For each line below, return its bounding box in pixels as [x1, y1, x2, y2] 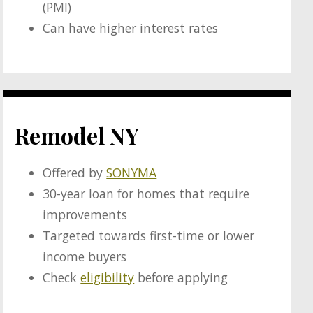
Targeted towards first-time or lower [43, 227, 255, 245]
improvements [43, 206, 128, 224]
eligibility [80, 269, 135, 286]
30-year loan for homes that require [43, 185, 250, 203]
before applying [134, 269, 228, 286]
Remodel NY [15, 119, 140, 150]
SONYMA [106, 164, 157, 182]
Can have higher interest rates [43, 20, 219, 37]
